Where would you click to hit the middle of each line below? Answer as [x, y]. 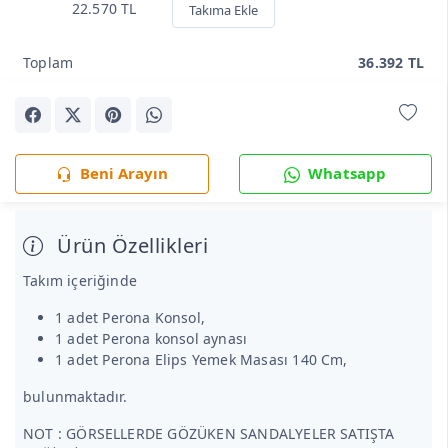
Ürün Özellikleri [129, 246]
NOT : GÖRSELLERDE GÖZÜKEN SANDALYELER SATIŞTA [209, 434]
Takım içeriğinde [80, 281]
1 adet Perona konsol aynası [151, 339]
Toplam [48, 62]
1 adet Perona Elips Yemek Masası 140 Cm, [201, 360]
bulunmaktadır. [75, 397]
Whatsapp [347, 172]
